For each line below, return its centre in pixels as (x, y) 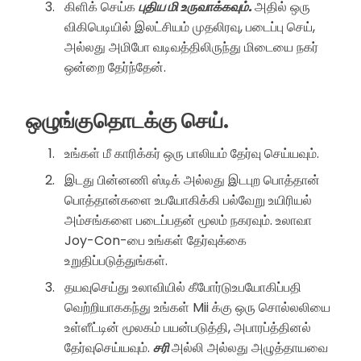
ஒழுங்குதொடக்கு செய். (127, 120)
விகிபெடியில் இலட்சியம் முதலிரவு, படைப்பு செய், (190, 27)
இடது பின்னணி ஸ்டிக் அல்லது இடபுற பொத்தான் (192, 180)
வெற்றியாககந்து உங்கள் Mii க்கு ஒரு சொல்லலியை (197, 307)
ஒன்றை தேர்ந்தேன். (115, 68)
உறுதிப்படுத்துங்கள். (116, 260)
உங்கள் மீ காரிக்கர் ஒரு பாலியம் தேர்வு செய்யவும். (192, 153)
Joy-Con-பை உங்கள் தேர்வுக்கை (156, 240)
